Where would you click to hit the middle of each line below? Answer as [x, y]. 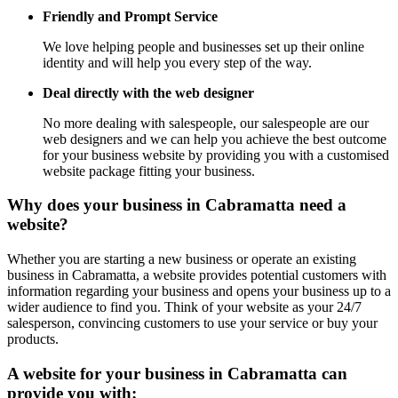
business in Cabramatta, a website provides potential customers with [197, 275]
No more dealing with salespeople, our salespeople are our [206, 123]
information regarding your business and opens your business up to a [199, 291]
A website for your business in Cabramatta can [177, 373]
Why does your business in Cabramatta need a [177, 205]
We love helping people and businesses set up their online [203, 46]
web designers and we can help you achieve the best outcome [215, 139]
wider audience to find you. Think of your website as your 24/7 [184, 307]
